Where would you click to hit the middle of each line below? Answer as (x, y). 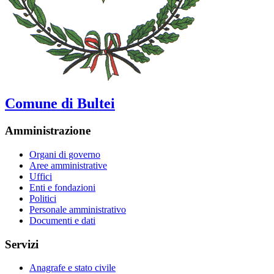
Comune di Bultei (60, 104)
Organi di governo (65, 154)
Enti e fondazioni (62, 187)
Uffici (41, 176)
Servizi (22, 244)
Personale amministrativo (78, 209)
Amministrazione (48, 131)
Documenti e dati (62, 220)
